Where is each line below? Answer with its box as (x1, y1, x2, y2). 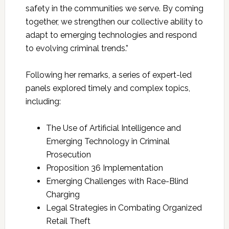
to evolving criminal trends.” (25, 43, 128, 54)
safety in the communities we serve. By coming (25, 4, 203, 14)
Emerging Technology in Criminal (45, 136, 170, 147)
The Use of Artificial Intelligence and (45, 123, 181, 133)
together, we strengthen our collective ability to (25, 17, 203, 27)
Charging (45, 190, 80, 200)
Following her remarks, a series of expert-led (25, 70, 192, 80)
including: (25, 97, 61, 107)
